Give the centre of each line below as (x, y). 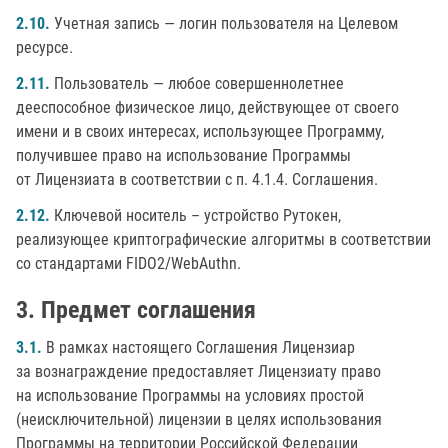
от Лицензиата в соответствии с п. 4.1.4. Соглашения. (197, 179)
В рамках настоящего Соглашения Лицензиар (198, 347)
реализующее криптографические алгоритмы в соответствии (223, 239)
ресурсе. (44, 47)
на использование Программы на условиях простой (190, 395)
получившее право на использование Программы (183, 155)
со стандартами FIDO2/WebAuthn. (128, 263)
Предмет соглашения (148, 310)
